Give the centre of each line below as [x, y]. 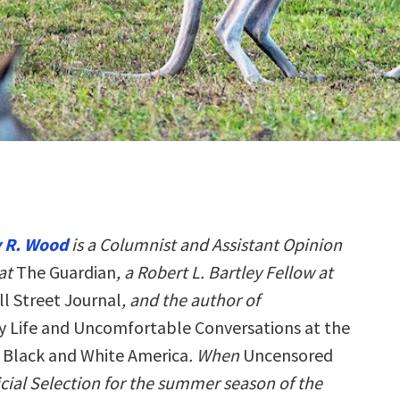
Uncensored [286, 355]
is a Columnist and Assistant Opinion [205, 244]
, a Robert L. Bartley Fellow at [225, 272]
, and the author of [191, 300]
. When [214, 355]
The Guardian [64, 272]
